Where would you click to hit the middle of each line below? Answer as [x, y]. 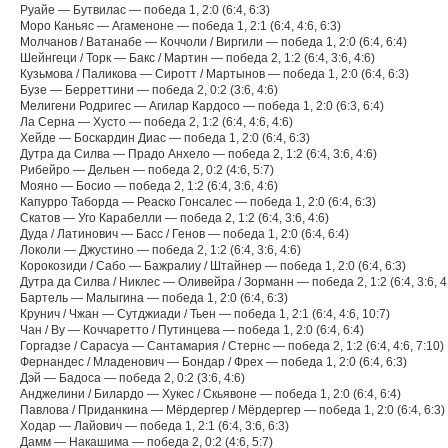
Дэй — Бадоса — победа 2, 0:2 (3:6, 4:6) [132, 378]
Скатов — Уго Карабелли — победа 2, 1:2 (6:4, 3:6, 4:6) [174, 218]
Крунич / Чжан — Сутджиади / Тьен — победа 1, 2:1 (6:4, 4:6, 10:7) [205, 314]
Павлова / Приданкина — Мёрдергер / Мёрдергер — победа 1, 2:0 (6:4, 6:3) [232, 410]
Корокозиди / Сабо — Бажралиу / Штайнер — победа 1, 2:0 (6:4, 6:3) [213, 266]
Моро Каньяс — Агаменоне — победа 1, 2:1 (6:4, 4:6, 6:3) [180, 26]
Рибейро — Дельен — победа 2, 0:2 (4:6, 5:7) [147, 170]
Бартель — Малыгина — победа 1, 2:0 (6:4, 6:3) [154, 298]
